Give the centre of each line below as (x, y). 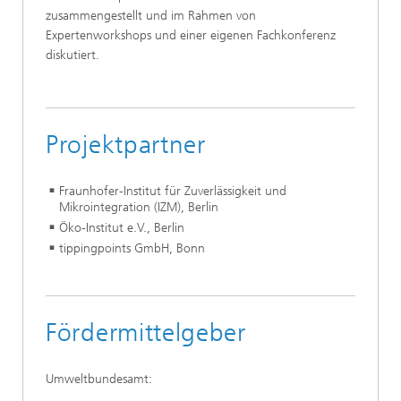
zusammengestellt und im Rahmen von (151, 15)
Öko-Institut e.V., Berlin (122, 227)
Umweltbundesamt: (99, 379)
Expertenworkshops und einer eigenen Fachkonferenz (191, 35)
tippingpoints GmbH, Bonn (132, 248)
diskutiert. (73, 55)
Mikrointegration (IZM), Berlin (139, 207)
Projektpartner (126, 144)
